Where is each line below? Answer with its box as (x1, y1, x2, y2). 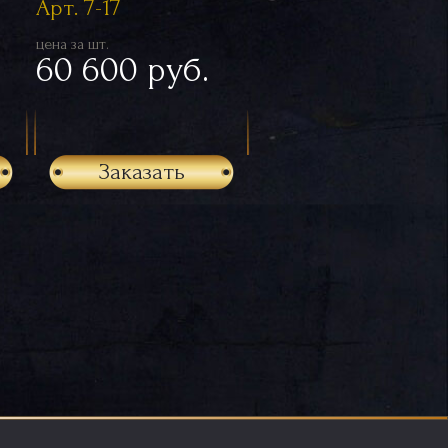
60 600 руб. (36, 49, 209, 90)
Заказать (98, 157, 185, 185)
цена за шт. (36, 34, 109, 53)
